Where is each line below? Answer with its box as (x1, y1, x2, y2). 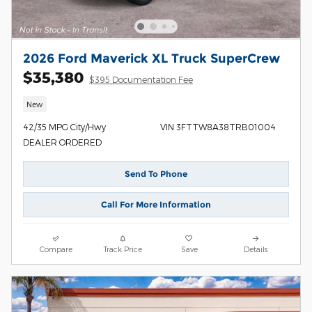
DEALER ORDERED (23, 137, 102, 148)
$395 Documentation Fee (89, 74, 193, 84)
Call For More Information (101, 199, 211, 210)
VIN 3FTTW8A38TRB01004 (159, 122, 276, 132)
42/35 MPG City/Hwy (23, 122, 106, 132)
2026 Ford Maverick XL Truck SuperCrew (23, 50, 280, 65)
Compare (40, 244, 73, 253)
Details (244, 244, 268, 253)
